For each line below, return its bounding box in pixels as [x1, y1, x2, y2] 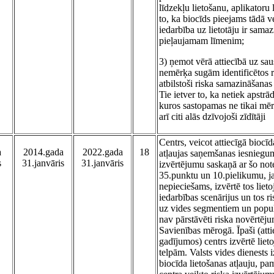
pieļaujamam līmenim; [159, 35, 244, 46]
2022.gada [82, 147, 123, 158]
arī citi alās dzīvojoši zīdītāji [159, 111, 265, 122]
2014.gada [23, 147, 64, 158]
